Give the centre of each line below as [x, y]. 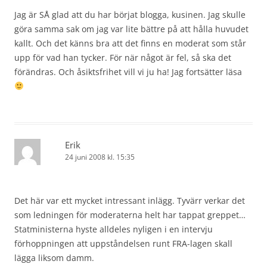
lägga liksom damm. [54, 258]
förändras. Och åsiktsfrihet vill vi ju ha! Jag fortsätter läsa [128, 72]
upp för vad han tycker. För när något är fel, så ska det [123, 58]
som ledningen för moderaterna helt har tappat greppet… [130, 215]
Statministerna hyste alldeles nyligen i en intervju [114, 229]
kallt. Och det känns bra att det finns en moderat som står [130, 43]
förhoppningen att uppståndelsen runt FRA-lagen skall [123, 243]
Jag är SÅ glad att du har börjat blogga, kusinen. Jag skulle [130, 15]
